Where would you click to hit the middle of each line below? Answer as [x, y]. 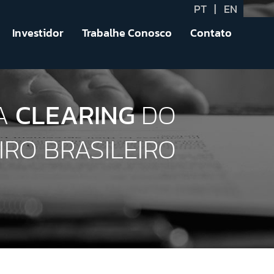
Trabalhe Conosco [127, 32]
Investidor [38, 32]
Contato [211, 32]
